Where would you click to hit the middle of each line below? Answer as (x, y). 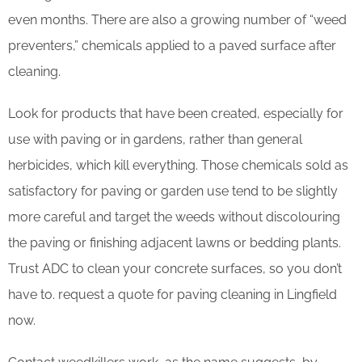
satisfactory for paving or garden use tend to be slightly (173, 191)
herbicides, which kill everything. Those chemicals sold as (178, 165)
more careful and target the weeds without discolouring (174, 217)
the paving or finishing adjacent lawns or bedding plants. (175, 242)
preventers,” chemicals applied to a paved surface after (172, 45)
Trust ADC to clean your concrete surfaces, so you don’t (175, 268)
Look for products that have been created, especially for (176, 113)
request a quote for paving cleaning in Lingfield (196, 294)
